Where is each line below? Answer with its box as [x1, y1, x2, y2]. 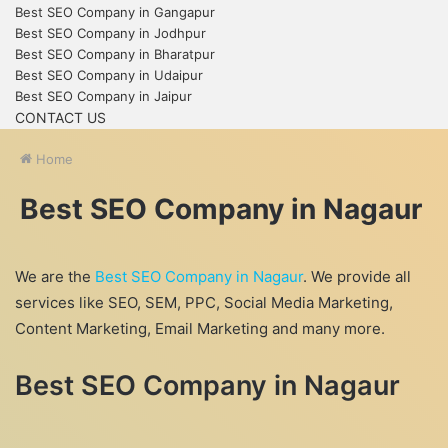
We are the [15, 267, 95, 286]
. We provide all [303, 267, 411, 286]
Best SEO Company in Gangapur [15, 4, 215, 20]
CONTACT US [15, 109, 106, 126]
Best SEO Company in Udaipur [15, 67, 203, 83]
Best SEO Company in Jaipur [15, 88, 192, 104]
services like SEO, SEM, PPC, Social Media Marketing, [15, 293, 393, 312]
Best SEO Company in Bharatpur [15, 46, 215, 62]
